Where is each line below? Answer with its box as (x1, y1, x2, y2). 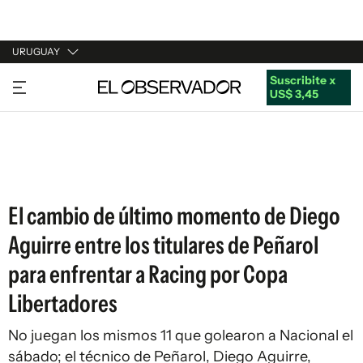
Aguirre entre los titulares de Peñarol (8, 230, 318, 260)
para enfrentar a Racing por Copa (8, 259, 288, 289)
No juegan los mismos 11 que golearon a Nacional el (8, 327, 353, 344)
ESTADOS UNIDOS (12, 167, 112, 181)
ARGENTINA (12, 105, 79, 120)
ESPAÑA (12, 136, 57, 151)
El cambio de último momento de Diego (8, 201, 340, 231)
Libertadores (8, 288, 117, 318)
